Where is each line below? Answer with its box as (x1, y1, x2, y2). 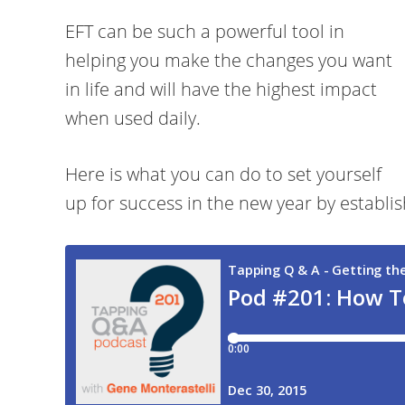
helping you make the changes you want (65, 48, 392, 72)
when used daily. (65, 106, 201, 130)
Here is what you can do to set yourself (65, 162, 381, 186)
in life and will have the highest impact (65, 77, 377, 101)
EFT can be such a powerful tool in (65, 19, 344, 43)
